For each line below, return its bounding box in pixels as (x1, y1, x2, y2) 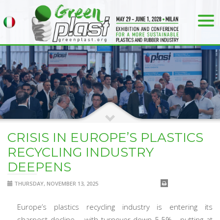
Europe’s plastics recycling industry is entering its (17, 202, 213, 212)
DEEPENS (7, 159, 71, 175)
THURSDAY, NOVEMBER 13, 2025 (13, 180, 98, 187)
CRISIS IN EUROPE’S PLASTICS (7, 130, 203, 145)
